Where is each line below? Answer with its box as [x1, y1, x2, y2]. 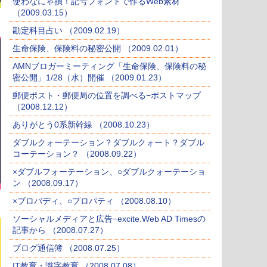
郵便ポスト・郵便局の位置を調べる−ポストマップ [13, 91, 201, 101]
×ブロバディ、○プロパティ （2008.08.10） [13, 196, 176, 206]
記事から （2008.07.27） [13, 225, 108, 235]
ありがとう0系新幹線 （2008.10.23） [13, 120, 154, 130]
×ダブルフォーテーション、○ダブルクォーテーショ [13, 167, 206, 177]
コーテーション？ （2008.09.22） [13, 149, 141, 159]
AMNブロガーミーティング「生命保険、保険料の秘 [13, 61, 206, 72]
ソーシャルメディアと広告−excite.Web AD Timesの [13, 214, 206, 224]
